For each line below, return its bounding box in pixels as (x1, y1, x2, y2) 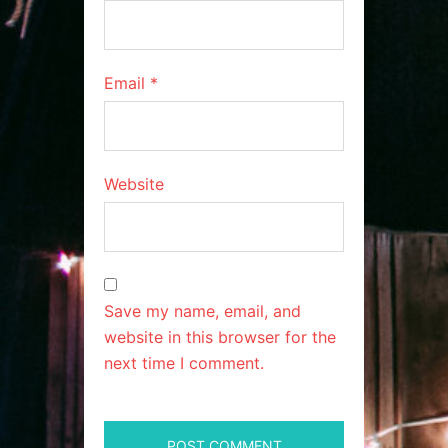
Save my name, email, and (104, 301, 301, 321)
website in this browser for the (104, 327, 336, 347)
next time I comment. (104, 353, 264, 373)
